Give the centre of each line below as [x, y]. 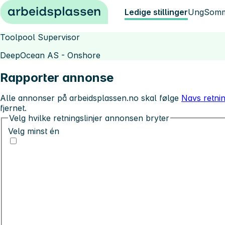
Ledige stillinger [156, 12]
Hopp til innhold [35, 9]
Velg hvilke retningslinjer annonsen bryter [89, 118]
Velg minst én [34, 131]
